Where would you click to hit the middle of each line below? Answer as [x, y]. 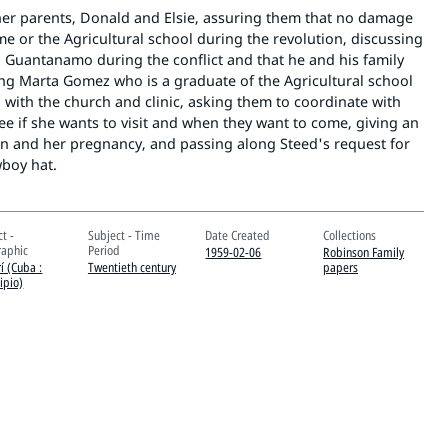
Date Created [238, 234]
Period [103, 249]
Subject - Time [123, 234]
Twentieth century [131, 266]
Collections [350, 234]
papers [341, 266]
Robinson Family [364, 251]
